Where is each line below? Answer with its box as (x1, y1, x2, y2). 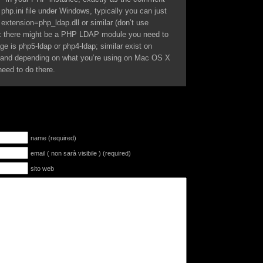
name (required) (31, 134, 76, 142)
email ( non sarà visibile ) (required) (31, 150, 131, 157)
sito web (31, 165, 54, 173)
